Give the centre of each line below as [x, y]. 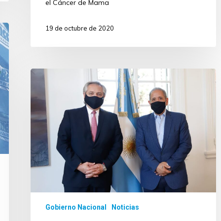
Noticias [125, 207]
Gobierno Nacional [76, 207]
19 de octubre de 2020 [80, 28]
